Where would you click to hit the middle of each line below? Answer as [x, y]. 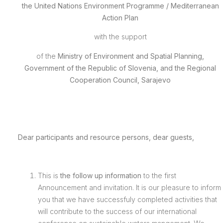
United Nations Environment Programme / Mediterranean [126, 6]
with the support [120, 37]
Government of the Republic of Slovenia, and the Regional [120, 68]
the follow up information [101, 175]
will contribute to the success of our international [118, 211]
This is [49, 175]
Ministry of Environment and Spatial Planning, [130, 56]
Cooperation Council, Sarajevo [120, 80]
